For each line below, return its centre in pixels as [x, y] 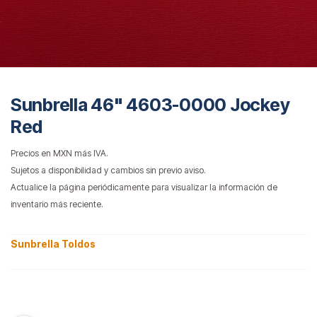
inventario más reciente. [57, 204]
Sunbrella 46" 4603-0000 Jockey [150, 104]
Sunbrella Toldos [53, 244]
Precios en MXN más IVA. [59, 153]
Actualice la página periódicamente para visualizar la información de [144, 187]
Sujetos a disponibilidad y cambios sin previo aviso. [108, 170]
